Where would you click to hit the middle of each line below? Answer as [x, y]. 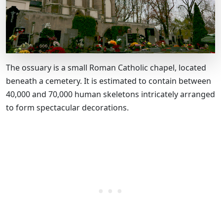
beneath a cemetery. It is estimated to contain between [109, 81]
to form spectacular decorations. [67, 108]
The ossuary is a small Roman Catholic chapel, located [106, 68]
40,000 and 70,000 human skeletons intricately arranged [110, 94]
